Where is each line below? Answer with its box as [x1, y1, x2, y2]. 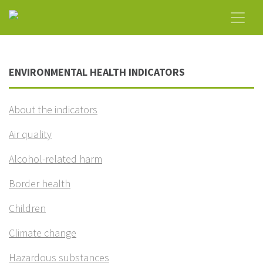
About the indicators [9, 103, 97, 116]
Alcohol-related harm [9, 152, 102, 166]
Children [9, 201, 46, 215]
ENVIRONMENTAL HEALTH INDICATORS [9, 65, 185, 79]
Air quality [9, 127, 52, 141]
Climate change [9, 226, 76, 240]
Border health [9, 177, 70, 190]
